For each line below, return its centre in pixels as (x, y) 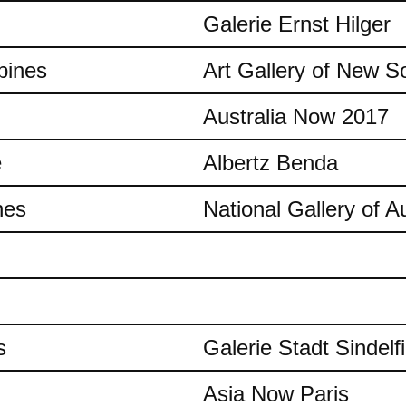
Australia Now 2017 (296, 116)
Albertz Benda (271, 163)
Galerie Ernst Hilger (297, 24)
